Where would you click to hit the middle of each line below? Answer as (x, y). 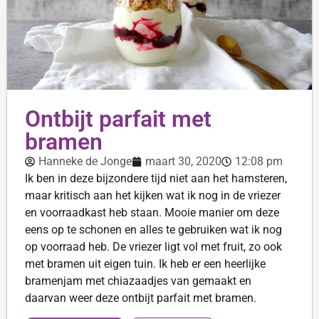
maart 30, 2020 (183, 162)
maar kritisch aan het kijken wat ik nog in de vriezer (153, 196)
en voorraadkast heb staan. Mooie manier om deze (152, 213)
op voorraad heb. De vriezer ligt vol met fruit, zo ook (153, 247)
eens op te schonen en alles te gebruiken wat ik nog (153, 230)
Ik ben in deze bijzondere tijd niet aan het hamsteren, (156, 179)
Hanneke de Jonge (85, 162)
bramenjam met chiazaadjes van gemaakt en (138, 281)
